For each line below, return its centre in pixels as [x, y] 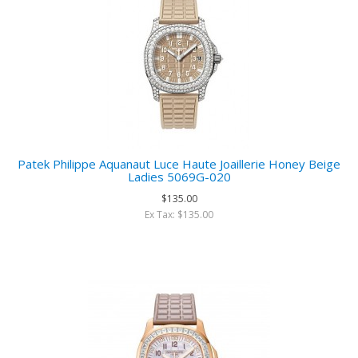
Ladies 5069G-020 [179, 177]
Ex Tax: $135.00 [179, 215]
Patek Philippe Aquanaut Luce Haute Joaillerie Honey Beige [179, 164]
